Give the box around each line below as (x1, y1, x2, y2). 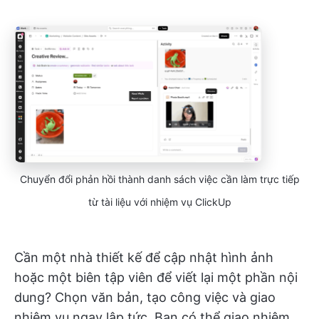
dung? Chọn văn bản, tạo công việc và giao (14, 290, 276, 305)
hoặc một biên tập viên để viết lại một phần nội (14, 270, 298, 286)
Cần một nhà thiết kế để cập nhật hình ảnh (14, 250, 273, 266)
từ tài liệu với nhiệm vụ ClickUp (88, 196, 231, 209)
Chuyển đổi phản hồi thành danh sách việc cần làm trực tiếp (19, 173, 300, 186)
